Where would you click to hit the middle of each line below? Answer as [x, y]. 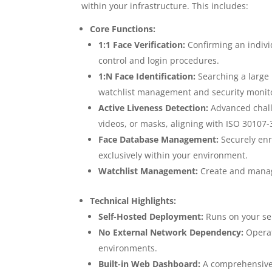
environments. [128, 248]
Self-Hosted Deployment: [151, 217]
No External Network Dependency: [171, 233]
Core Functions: [123, 29]
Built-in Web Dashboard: [150, 264]
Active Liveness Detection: [154, 108]
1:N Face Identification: [147, 76]
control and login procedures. [159, 61]
